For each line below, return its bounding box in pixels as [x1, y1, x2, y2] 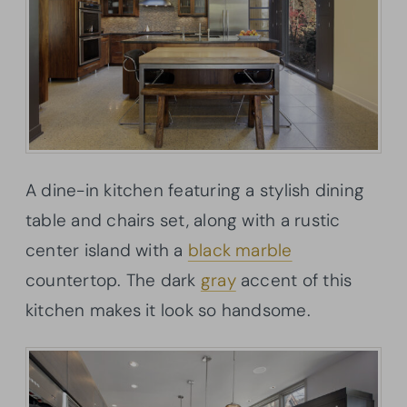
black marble [187, 239, 293, 263]
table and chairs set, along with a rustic [25, 209, 341, 233]
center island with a [25, 239, 188, 263]
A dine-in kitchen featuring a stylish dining [25, 179, 365, 203]
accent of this [235, 269, 352, 293]
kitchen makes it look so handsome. [25, 299, 311, 323]
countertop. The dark [25, 269, 201, 293]
